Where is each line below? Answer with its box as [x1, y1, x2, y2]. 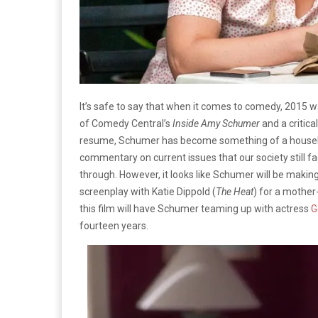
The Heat [216, 185, 253, 197]
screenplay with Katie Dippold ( [79, 185, 216, 197]
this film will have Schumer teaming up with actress [79, 202, 311, 214]
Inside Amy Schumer [172, 117, 260, 129]
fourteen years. [79, 219, 148, 231]
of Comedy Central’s [79, 117, 172, 129]
